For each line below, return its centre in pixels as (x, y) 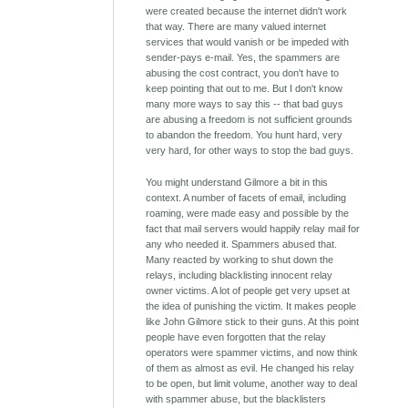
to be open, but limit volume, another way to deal (252, 384)
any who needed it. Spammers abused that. (242, 245)
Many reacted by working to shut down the (240, 260)
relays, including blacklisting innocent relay (240, 275)
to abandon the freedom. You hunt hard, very (245, 135)
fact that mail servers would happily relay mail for (253, 229)
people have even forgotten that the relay (236, 337)
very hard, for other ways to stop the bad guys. (250, 151)
